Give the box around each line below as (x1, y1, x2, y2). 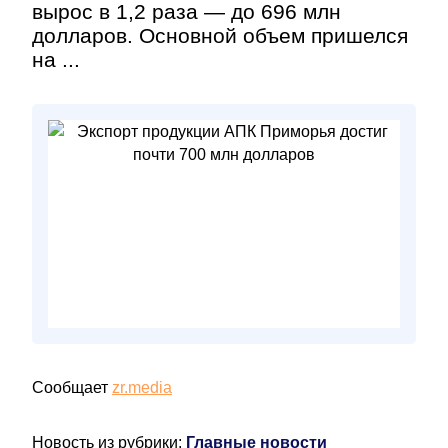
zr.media (112, 379, 172, 396)
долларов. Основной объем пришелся (32, 24, 408, 47)
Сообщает (32, 379, 112, 396)
